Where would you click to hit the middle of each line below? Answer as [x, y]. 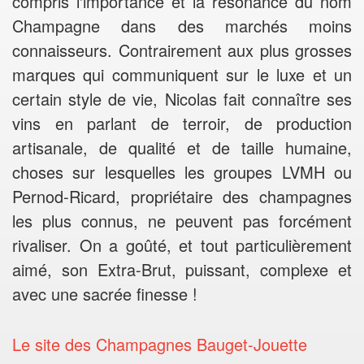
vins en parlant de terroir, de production [182, 123]
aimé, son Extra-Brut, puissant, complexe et [182, 269]
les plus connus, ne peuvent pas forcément [182, 221]
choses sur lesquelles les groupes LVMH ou [182, 172]
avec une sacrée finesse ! [105, 294]
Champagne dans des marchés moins [182, 26]
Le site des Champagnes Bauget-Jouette [160, 344]
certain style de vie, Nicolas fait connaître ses [182, 99]
